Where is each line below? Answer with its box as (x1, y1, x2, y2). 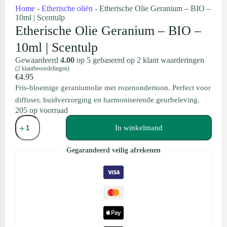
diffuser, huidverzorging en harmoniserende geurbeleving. (15, 96, 200, 104)
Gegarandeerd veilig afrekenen (66, 146, 161, 154)
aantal (15, 192, 33, 200)
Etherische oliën (42, 4, 93, 13)
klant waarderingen (141, 56, 204, 64)
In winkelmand (115, 123, 163, 132)
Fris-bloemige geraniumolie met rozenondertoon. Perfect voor (15, 84, 211, 92)
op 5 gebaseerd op (74, 56, 137, 64)
